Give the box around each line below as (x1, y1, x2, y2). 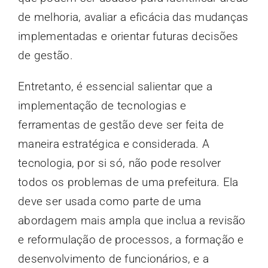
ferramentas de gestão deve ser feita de (17, 118, 224, 132)
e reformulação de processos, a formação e (17, 233, 244, 247)
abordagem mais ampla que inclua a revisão (17, 214, 246, 228)
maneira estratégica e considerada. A (17, 137, 210, 151)
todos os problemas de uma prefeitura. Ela (17, 175, 239, 190)
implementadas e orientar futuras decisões (17, 29, 239, 44)
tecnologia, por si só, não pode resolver (17, 156, 221, 170)
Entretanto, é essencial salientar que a (17, 80, 213, 94)
